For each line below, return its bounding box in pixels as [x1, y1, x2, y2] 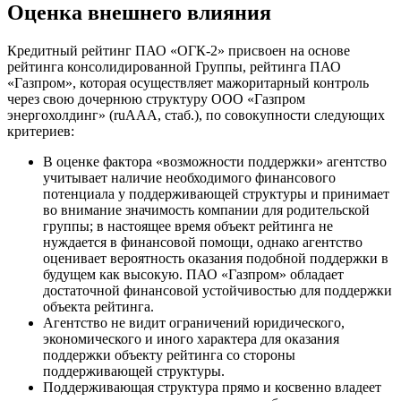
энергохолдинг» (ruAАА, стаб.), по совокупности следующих [7, 107, 385, 123]
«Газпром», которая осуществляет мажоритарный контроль [7, 74, 369, 90]
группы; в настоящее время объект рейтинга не [43, 218, 333, 234]
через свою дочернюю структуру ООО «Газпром [7, 90, 305, 107]
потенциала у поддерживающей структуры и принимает [43, 185, 389, 201]
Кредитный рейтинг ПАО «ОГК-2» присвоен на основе [7, 42, 350, 58]
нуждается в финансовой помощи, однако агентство [43, 234, 363, 250]
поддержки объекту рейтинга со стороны [43, 346, 295, 363]
